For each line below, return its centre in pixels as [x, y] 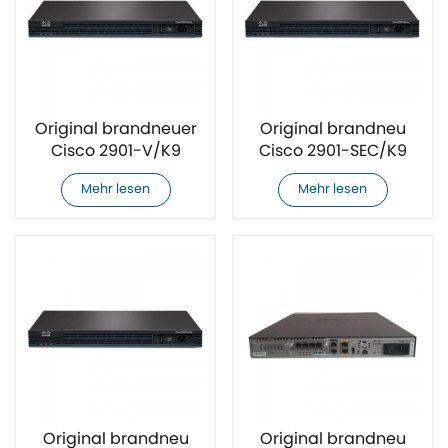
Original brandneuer [115, 129]
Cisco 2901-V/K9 [115, 151]
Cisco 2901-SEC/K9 [332, 151]
